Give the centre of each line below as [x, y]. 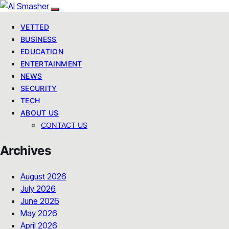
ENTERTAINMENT [51, 64]
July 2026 [38, 188]
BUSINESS [39, 39]
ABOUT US [40, 113]
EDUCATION [42, 51]
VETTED [35, 27]
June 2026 [40, 201]
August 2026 [43, 176]
